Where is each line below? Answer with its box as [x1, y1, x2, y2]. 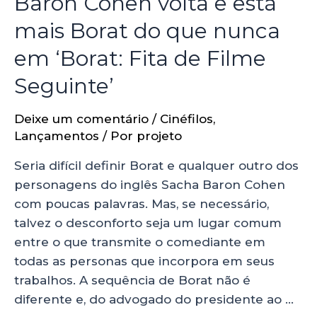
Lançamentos [14, 129, 99, 144]
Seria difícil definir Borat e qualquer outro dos [14, 158, 299, 173]
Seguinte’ [14, 73, 114, 100]
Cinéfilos [160, 112, 213, 127]
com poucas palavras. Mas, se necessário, [14, 197, 269, 212]
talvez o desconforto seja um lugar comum [14, 216, 282, 231]
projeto [137, 129, 182, 144]
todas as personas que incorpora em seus [14, 254, 275, 269]
